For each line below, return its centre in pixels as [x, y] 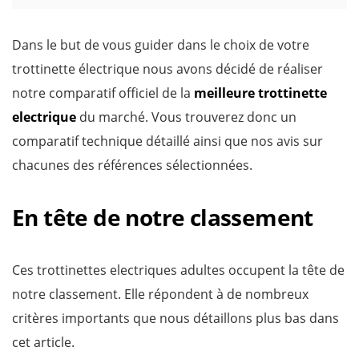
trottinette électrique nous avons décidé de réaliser [167, 69]
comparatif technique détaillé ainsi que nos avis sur [167, 141]
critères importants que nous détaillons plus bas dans [175, 318]
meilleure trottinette [260, 93]
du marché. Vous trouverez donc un [186, 117]
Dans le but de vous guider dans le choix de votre [161, 45]
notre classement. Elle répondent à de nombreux [160, 294]
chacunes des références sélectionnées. [132, 165]
